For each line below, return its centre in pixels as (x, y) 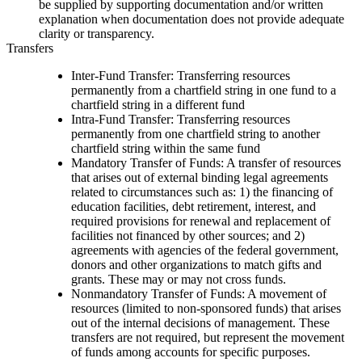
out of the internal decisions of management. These (200, 322)
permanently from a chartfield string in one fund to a (204, 90)
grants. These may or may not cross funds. (179, 279)
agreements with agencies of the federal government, (205, 250)
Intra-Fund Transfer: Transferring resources (181, 119)
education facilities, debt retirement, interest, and (194, 206)
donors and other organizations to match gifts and (196, 264)
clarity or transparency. (97, 33)
